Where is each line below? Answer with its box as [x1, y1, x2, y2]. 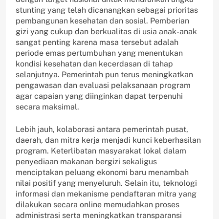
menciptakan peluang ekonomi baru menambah [16, 168, 189, 177]
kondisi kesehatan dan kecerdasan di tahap [16, 59, 173, 69]
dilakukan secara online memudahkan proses [16, 200, 179, 210]
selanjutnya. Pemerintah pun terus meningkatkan [16, 70, 193, 80]
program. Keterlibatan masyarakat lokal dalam [16, 146, 186, 156]
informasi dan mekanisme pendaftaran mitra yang [16, 189, 197, 199]
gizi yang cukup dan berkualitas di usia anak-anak [16, 27, 197, 37]
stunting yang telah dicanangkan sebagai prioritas [16, 5, 198, 15]
